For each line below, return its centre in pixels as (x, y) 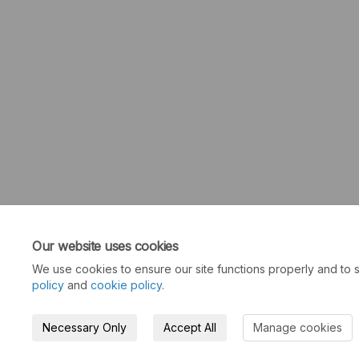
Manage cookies (298, 327)
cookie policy (126, 285)
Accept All (190, 327)
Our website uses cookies (105, 246)
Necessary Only (85, 327)
